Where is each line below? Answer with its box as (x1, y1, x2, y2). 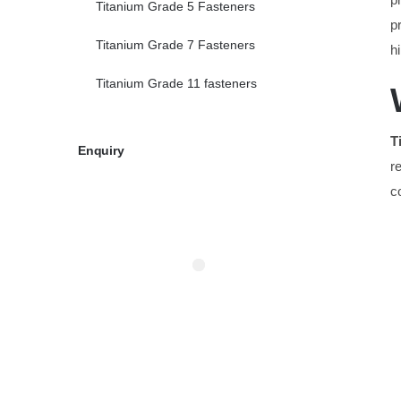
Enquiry (78, 143, 124, 158)
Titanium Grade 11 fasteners (96, 76, 257, 91)
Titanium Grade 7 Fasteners (96, 38, 255, 53)
